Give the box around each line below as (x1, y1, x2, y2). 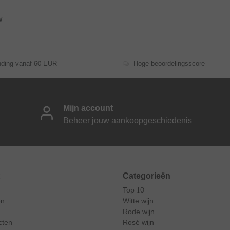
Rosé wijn (123, 216, 154, 229)
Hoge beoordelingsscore (133, 57, 205, 70)
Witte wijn (123, 195, 154, 207)
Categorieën (123, 168, 170, 183)
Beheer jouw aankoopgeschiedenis (63, 112, 192, 128)
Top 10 (123, 184, 144, 197)
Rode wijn (123, 205, 155, 218)
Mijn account (63, 100, 113, 116)
